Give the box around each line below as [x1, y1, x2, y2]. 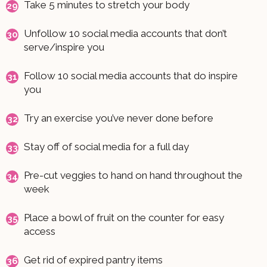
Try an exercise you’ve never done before [24, 111, 213, 124]
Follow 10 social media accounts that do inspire [24, 69, 238, 82]
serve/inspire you [24, 41, 104, 53]
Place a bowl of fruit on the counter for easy [24, 211, 224, 223]
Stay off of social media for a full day [24, 140, 189, 153]
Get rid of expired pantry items [24, 253, 163, 266]
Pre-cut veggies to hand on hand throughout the [24, 169, 243, 181]
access [24, 225, 55, 237]
